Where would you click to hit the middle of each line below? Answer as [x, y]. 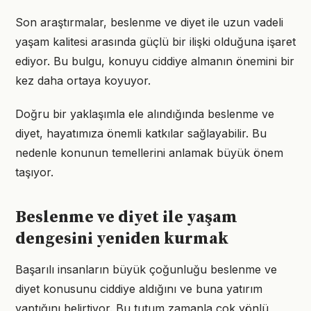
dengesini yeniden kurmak [122, 239]
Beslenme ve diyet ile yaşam [126, 217]
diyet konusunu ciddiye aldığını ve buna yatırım [139, 289]
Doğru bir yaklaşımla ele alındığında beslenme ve [145, 114]
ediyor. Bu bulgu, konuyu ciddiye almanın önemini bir [155, 61]
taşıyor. [34, 172]
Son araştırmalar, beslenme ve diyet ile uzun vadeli [149, 22]
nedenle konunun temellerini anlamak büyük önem [149, 153]
